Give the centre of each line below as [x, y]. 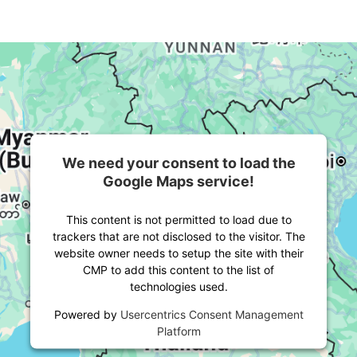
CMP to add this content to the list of [178, 269]
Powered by [87, 314]
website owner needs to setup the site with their [178, 253]
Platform [178, 331]
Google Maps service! [178, 181]
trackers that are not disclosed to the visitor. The [178, 236]
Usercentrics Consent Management [212, 314]
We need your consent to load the [178, 163]
